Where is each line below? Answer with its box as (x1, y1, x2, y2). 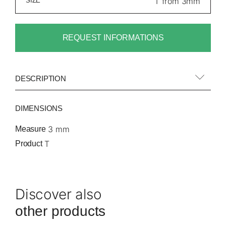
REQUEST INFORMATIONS (62, 33, 164, 42)
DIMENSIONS (15, 104, 63, 113)
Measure (15, 124, 46, 133)
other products (15, 203, 106, 219)
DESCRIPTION (15, 74, 66, 83)
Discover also (15, 186, 102, 203)
